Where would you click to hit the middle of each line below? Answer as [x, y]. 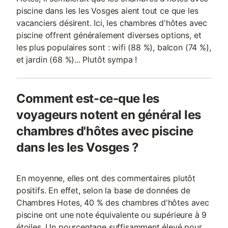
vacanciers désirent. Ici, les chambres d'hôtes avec [112, 23]
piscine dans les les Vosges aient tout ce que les [107, 11]
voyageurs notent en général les [109, 115]
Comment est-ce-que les [88, 98]
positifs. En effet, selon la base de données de [103, 190]
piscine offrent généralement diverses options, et [109, 35]
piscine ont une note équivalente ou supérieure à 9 [112, 215]
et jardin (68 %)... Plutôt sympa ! [77, 60]
